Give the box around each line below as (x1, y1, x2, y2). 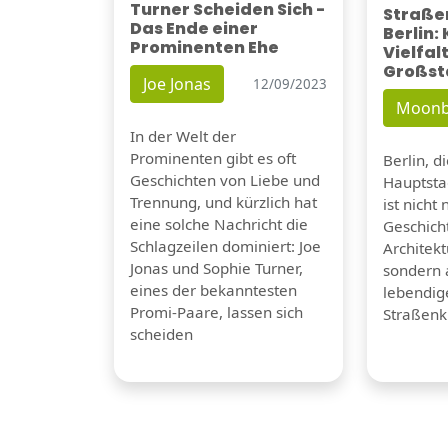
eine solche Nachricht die (130, 214, 308, 235)
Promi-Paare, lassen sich (130, 302, 303, 323)
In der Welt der (130, 126, 236, 147)
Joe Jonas (143, 73, 211, 96)
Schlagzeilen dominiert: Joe (130, 236, 321, 257)
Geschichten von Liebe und (130, 170, 320, 191)
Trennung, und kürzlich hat (130, 192, 317, 213)
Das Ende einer (130, 17, 258, 41)
